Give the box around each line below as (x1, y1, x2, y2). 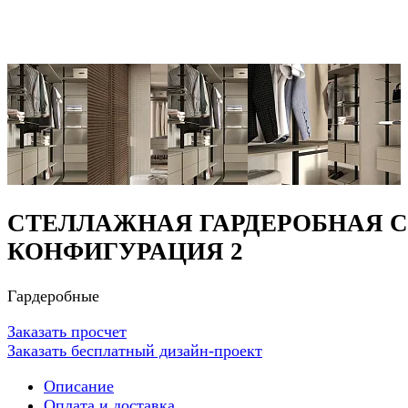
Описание (44, 376, 114, 395)
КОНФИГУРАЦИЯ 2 (7, 238, 243, 266)
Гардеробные (7, 286, 99, 305)
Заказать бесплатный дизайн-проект (7, 341, 262, 360)
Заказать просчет (7, 321, 127, 341)
